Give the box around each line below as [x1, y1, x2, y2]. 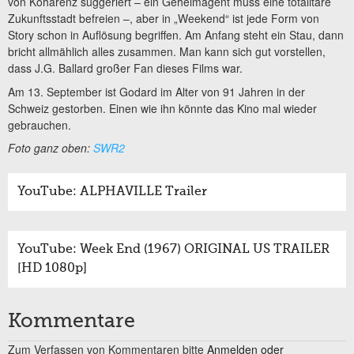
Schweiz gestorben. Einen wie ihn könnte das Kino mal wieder [8, 100, 317, 116]
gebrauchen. [8, 116, 71, 133]
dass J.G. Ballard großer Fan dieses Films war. [8, 60, 243, 77]
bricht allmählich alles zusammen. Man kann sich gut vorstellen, [8, 43, 326, 60]
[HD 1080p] [17, 262, 87, 276]
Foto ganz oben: [8, 140, 93, 156]
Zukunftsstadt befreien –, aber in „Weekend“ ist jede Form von [8, 10, 319, 27]
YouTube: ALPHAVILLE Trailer [17, 186, 207, 199]
